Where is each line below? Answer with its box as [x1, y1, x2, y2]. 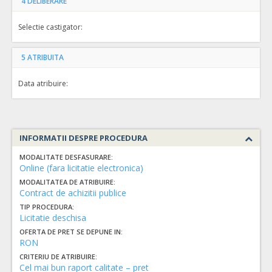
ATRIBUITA [27, 52, 64, 63]
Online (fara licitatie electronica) [19, 162, 143, 174]
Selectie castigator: [18, 21, 83, 32]
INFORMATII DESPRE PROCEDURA [19, 132, 148, 143]
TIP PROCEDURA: [19, 202, 74, 211]
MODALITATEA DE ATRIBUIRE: [19, 177, 115, 186]
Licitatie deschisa [19, 212, 86, 223]
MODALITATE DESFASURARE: [19, 152, 113, 161]
